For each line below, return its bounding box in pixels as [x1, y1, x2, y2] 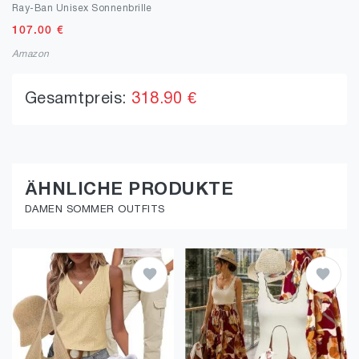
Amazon [12, 50, 50, 58]
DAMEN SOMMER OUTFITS [25, 205, 165, 215]
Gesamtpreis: [25, 92, 132, 107]
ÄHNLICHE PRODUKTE [25, 182, 234, 198]
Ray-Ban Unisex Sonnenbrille [12, 4, 152, 13]
